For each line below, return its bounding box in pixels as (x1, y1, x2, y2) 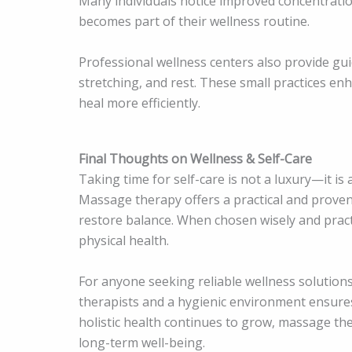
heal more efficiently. (79, 93, 200, 112)
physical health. (79, 232, 169, 250)
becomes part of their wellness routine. (79, 13, 310, 31)
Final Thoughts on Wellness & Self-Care (79, 150, 312, 168)
